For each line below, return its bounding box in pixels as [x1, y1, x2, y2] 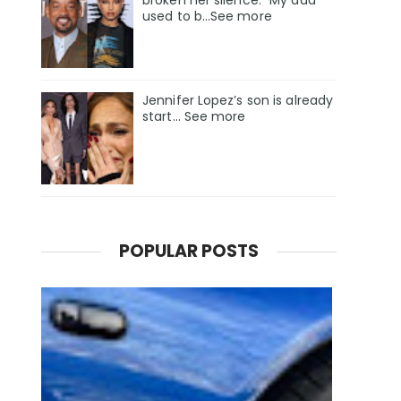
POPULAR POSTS [119, 239, 259, 264]
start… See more [142, 107, 246, 125]
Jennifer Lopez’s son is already [142, 90, 334, 109]
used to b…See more [142, 6, 272, 25]
